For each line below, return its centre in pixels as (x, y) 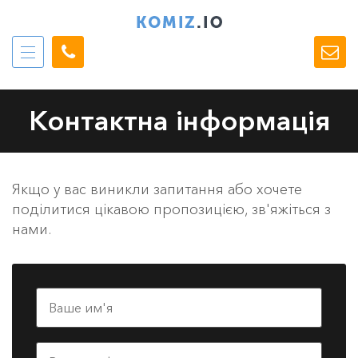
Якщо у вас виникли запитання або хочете (157, 190)
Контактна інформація (179, 121)
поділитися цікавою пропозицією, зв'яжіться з (171, 210)
